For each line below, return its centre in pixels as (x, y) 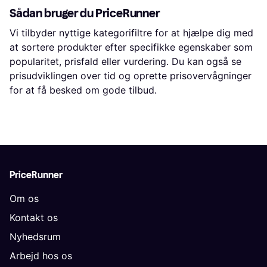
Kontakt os (34, 218)
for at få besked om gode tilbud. (83, 90)
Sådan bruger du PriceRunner (85, 13)
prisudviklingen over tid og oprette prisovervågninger (131, 76)
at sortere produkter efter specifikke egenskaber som (131, 47)
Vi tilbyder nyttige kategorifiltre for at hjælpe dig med (131, 33)
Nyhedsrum (35, 237)
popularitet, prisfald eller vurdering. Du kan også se (125, 62)
